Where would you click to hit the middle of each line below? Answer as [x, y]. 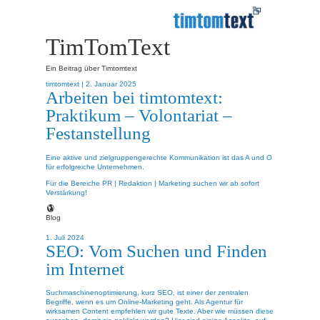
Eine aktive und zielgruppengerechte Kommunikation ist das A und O [159, 157]
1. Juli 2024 [65, 237]
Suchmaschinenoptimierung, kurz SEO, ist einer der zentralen [147, 293]
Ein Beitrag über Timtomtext [91, 68]
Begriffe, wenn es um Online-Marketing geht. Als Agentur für [144, 302]
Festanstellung [98, 133]
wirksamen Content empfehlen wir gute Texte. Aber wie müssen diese [160, 311]
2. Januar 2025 [111, 84]
